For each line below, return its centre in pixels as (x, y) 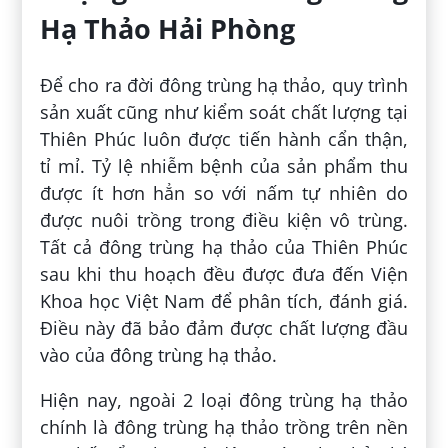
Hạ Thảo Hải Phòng (168, 29)
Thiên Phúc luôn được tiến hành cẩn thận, (224, 138)
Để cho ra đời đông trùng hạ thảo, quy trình (224, 84)
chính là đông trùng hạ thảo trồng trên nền (224, 426)
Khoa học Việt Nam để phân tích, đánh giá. (224, 300)
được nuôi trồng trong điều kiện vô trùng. (224, 219)
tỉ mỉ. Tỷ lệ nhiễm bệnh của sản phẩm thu (224, 165)
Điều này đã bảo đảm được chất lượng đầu (224, 327)
